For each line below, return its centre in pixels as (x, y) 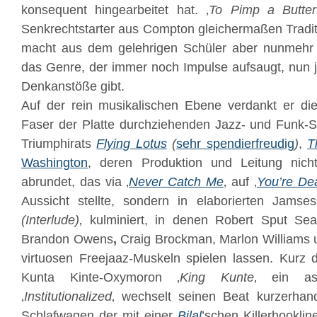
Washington (54, 163)
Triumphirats (59, 144)
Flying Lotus (132, 144)
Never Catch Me (177, 182)
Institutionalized (68, 296)
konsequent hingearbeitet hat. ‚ (115, 10)
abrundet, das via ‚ (75, 182)
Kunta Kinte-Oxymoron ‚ (101, 277)
